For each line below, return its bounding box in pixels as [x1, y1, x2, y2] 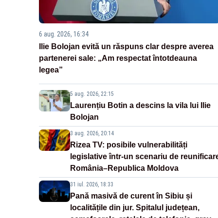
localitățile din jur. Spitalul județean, [70, 203, 200, 212]
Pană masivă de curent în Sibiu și [70, 192, 192, 200]
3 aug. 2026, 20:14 [70, 130, 114, 137]
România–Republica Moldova [70, 164, 179, 173]
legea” [39, 66, 63, 74]
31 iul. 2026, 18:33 [70, 181, 113, 188]
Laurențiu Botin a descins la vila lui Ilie [70, 101, 211, 110]
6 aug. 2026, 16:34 [39, 30, 89, 38]
